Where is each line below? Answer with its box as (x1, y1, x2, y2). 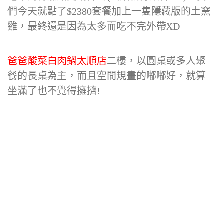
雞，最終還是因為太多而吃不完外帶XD (7, 21, 180, 32)
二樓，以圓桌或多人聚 (107, 55, 206, 66)
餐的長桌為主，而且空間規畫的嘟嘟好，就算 (7, 70, 206, 81)
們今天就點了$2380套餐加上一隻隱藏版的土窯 (7, 6, 211, 17)
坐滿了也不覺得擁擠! (7, 85, 100, 96)
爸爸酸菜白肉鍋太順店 (7, 55, 107, 66)
